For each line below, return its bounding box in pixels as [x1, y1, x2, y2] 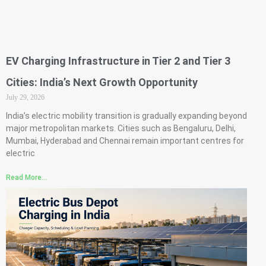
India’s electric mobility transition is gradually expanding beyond [5, 110, 247, 121]
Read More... [5, 173, 47, 182]
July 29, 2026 [5, 93, 45, 102]
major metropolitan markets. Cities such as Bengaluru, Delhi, [5, 123, 236, 133]
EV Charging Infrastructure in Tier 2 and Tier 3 [5, 54, 230, 67]
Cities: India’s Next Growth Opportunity [5, 75, 198, 88]
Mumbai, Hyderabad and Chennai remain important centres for [5, 135, 244, 145]
